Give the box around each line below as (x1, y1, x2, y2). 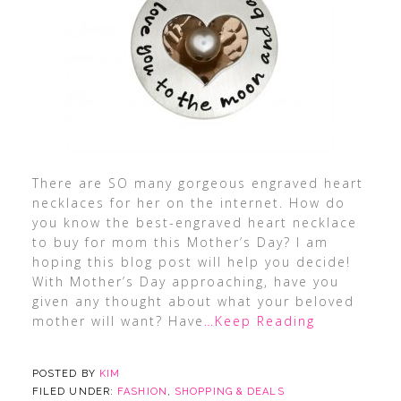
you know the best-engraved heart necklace (31, 214, 357, 231)
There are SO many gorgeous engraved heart (31, 175, 363, 192)
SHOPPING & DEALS (175, 386, 285, 397)
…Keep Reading (203, 312, 315, 329)
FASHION (117, 386, 167, 397)
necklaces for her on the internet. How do (31, 194, 346, 211)
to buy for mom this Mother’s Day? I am (31, 234, 328, 251)
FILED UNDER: (31, 386, 118, 397)
